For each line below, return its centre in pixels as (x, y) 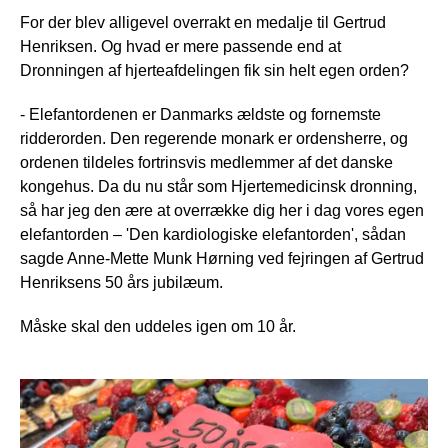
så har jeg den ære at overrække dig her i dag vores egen (222, 210)
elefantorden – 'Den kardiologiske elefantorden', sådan (213, 234)
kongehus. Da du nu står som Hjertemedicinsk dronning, (218, 186)
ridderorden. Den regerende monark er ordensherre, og (214, 138)
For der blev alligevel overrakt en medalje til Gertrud (203, 22)
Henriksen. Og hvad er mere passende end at (180, 46)
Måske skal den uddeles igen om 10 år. (158, 326)
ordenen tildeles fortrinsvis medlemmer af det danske (206, 162)
